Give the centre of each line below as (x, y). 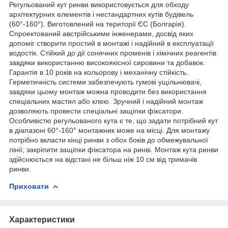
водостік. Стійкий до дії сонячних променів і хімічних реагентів (113, 53)
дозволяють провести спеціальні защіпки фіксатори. (96, 111)
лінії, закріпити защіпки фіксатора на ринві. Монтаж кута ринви (114, 149)
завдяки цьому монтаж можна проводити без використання (108, 91)
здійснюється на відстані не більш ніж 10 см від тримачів (103, 159)
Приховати (29, 186)
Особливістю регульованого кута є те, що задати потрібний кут (113, 120)
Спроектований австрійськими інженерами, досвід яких (101, 33)
